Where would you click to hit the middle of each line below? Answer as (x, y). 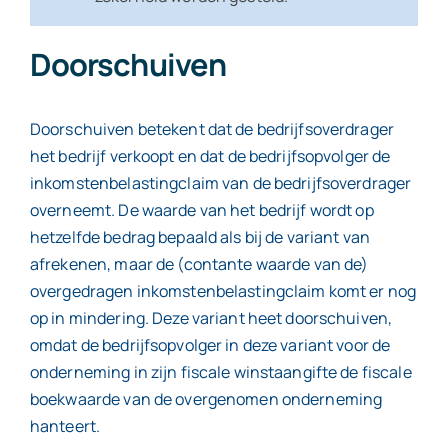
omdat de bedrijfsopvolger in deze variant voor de (210, 344)
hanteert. (66, 425)
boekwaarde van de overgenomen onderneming (206, 398)
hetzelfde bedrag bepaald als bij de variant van (200, 236)
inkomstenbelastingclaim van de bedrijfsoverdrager (220, 182)
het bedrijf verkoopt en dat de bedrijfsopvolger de (210, 155)
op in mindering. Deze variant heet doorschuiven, (211, 317)
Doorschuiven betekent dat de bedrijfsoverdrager (212, 128)
